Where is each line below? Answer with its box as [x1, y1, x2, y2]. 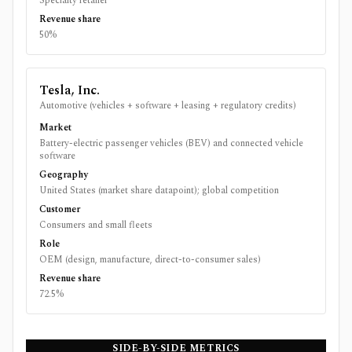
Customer [39, 202, 80, 217]
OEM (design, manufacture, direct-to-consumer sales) [39, 252, 261, 267]
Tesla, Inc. [39, 81, 100, 100]
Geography [39, 167, 88, 182]
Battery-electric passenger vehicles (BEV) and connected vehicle [39, 136, 303, 151]
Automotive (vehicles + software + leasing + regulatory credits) [39, 98, 296, 113]
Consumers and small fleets [39, 218, 152, 233]
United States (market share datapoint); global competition [39, 183, 279, 198]
